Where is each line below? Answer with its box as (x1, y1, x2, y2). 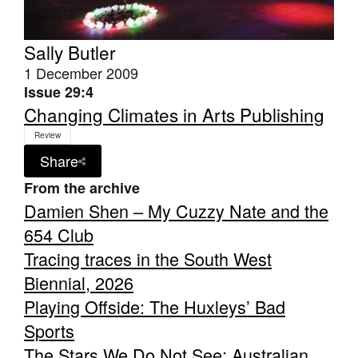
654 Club (24, 222, 93, 248)
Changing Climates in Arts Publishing (24, 101, 324, 128)
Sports (24, 318, 74, 344)
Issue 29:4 (24, 82, 93, 103)
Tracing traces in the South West (24, 246, 272, 272)
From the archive (24, 177, 140, 199)
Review (34, 129, 61, 141)
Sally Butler (24, 39, 116, 66)
